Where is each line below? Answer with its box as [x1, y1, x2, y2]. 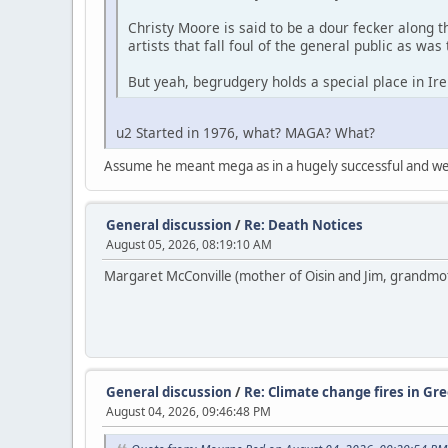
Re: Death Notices [244, 216, 363, 235]
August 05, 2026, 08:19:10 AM [106, 236, 272, 254]
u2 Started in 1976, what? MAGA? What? [116, 123, 375, 143]
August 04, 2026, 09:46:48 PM [106, 403, 271, 421]
